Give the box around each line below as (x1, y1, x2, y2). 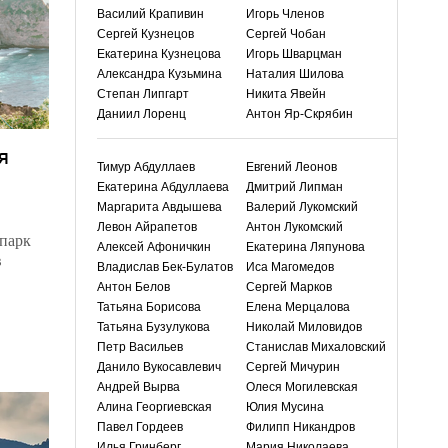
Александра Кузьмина (97, 67, 222, 81)
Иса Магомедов (246, 260, 334, 274)
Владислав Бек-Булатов (97, 260, 233, 274)
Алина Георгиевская (97, 400, 212, 414)
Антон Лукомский (246, 220, 343, 234)
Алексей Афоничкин (97, 240, 211, 254)
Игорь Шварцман (246, 47, 342, 61)
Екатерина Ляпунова (246, 240, 365, 254)
